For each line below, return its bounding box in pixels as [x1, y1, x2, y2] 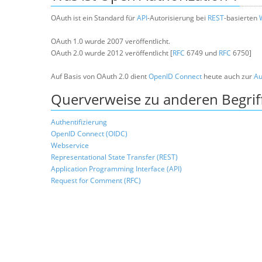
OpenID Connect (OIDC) [51, 129, 127, 139]
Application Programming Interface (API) [51, 164, 182, 174]
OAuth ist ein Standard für [51, 13, 137, 23]
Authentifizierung [51, 117, 107, 127]
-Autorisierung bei [147, 13, 208, 23]
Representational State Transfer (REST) [51, 152, 178, 162]
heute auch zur [202, 71, 254, 81]
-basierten [224, 13, 259, 23]
